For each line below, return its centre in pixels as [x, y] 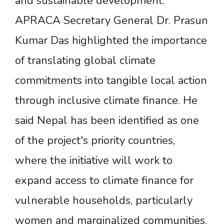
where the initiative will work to [94, 160]
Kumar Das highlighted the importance [111, 40]
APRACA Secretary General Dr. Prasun [111, 20]
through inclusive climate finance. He [106, 100]
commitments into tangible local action [111, 80]
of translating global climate [85, 60]
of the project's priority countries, [95, 140]
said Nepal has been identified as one [107, 120]
